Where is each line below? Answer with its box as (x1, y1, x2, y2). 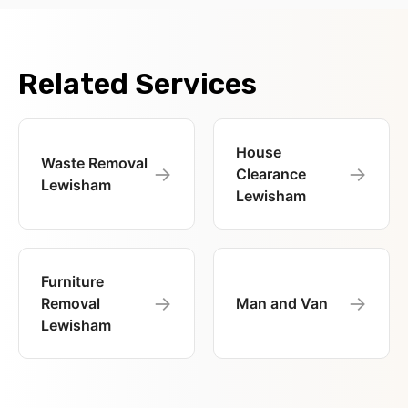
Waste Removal (41, 154, 148, 173)
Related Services (18, 66, 257, 102)
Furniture (41, 272, 104, 291)
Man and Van (236, 294, 328, 313)
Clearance (236, 165, 306, 184)
